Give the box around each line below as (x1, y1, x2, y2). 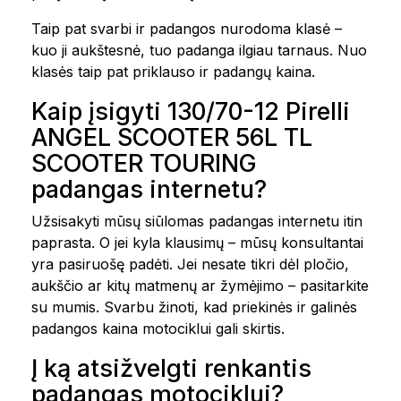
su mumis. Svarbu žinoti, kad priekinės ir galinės (31, 298, 357, 316)
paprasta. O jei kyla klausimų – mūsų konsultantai (31, 234, 363, 252)
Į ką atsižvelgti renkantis (31, 354, 311, 383)
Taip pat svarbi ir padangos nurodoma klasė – (31, 20, 342, 38)
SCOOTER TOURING (31, 149, 257, 178)
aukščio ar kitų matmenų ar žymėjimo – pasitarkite (31, 277, 369, 294)
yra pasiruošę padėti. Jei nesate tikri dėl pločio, (31, 255, 349, 273)
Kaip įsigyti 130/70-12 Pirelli (31, 97, 350, 126)
